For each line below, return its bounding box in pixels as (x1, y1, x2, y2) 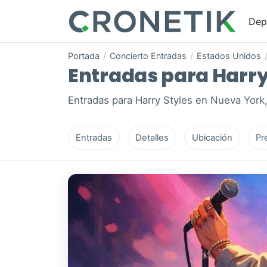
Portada (68, 51, 100, 61)
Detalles (135, 132, 169, 144)
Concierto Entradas (110, 51, 187, 61)
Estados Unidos (197, 51, 261, 61)
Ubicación (192, 132, 232, 144)
